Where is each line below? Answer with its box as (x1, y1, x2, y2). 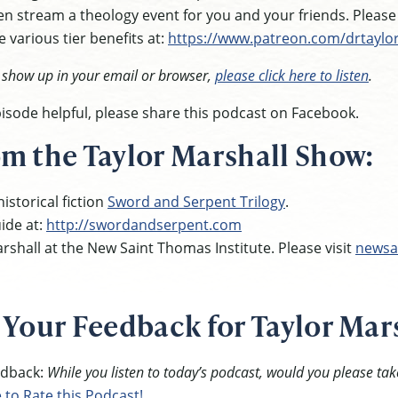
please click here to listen (215, 65, 369, 84)
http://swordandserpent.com (46, 214, 242, 234)
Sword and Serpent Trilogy (107, 191, 285, 211)
